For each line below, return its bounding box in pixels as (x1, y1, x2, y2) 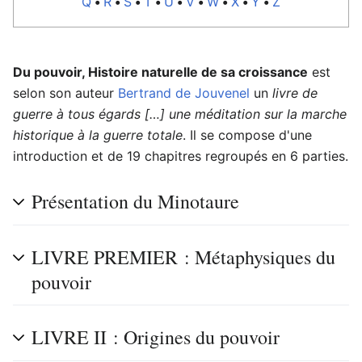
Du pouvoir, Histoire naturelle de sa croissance (13, 64, 308, 80)
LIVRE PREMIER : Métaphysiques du (32, 244, 335, 270)
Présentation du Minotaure (32, 188, 239, 214)
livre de (272, 85, 318, 101)
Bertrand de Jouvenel (118, 85, 250, 101)
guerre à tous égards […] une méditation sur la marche (13, 106, 347, 122)
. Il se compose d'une (183, 127, 312, 143)
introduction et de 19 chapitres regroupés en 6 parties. (13, 148, 348, 164)
